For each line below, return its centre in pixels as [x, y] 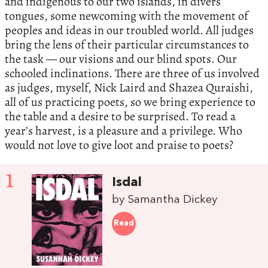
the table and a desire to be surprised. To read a [120, 117]
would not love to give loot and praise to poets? [119, 145]
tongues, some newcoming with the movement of [127, 16]
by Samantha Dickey [165, 200]
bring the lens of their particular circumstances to [127, 45]
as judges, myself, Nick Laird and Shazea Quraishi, [129, 88]
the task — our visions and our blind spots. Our [121, 59]
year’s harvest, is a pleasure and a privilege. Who [124, 131]
